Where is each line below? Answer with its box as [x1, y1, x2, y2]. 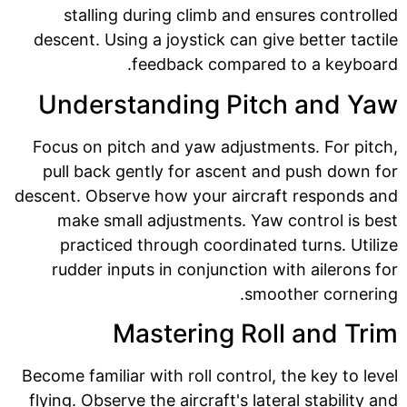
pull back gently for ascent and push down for [43, 161, 398, 181]
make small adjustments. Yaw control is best [57, 210, 398, 230]
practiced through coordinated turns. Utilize [60, 234, 398, 254]
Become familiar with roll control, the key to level [22, 365, 398, 385]
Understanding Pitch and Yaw [38, 88, 398, 120]
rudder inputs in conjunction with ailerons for [52, 259, 398, 279]
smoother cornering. [244, 283, 398, 303]
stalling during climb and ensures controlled [64, 5, 398, 25]
